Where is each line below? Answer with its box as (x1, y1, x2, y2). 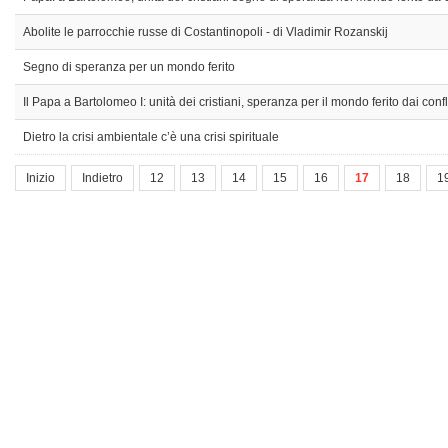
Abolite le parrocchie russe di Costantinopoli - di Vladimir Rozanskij (23, 25, 388, 39)
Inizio (26, 171, 55, 185)
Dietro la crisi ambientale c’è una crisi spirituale (23, 130, 279, 144)
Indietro (82, 171, 123, 185)
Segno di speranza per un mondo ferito (23, 60, 235, 74)
